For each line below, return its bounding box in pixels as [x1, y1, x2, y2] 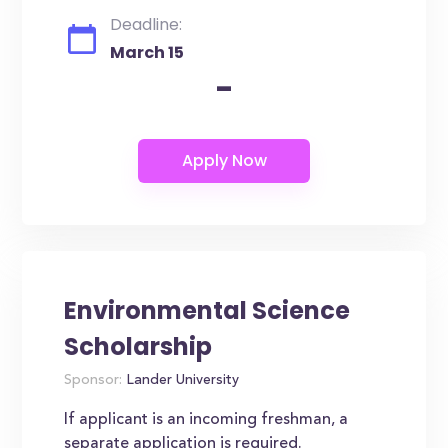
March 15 [110, 41, 185, 64]
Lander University [122, 374, 240, 388]
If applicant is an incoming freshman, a [64, 412, 349, 428]
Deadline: [110, 13, 183, 36]
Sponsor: [64, 374, 123, 388]
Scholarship [64, 330, 213, 363]
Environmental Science [64, 294, 351, 327]
